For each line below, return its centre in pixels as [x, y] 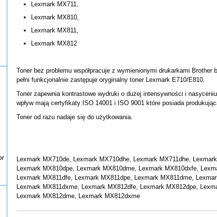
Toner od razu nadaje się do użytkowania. [75, 117]
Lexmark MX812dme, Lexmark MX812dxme [78, 196]
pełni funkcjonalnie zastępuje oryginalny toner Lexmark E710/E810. [111, 80]
